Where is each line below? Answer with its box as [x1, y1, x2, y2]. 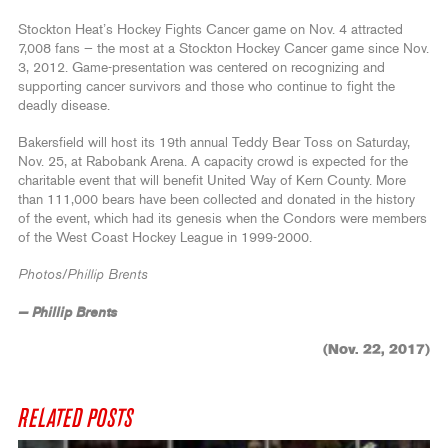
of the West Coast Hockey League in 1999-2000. [18, 230, 312, 245]
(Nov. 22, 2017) [323, 342, 430, 357]
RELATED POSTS [18, 405, 133, 432]
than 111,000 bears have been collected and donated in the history [18, 192, 415, 207]
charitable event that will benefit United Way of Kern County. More [18, 173, 406, 188]
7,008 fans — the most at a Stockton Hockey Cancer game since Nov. [18, 41, 429, 56]
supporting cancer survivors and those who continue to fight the [18, 79, 395, 94]
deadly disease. [18, 98, 110, 113]
